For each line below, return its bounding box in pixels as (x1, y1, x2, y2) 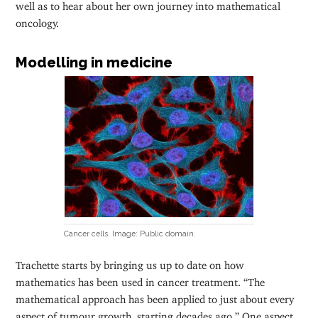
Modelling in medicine (16, 54, 173, 72)
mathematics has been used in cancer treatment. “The (16, 275, 265, 284)
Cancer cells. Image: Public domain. (64, 229, 197, 238)
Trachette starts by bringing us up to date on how (16, 258, 245, 267)
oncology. (16, 16, 60, 25)
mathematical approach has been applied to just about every (16, 292, 295, 301)
